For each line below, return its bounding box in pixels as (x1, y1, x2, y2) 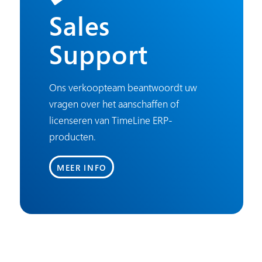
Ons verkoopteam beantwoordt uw (49, 81, 197, 95)
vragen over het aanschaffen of (49, 97, 179, 111)
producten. (49, 130, 96, 144)
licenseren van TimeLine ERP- (49, 113, 173, 127)
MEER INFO (57, 161, 107, 173)
